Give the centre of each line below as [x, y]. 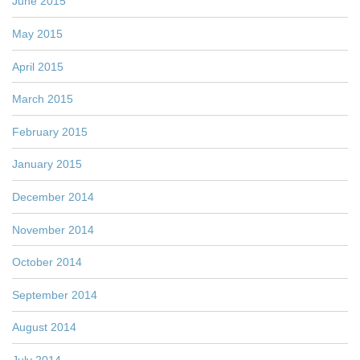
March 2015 [43, 99]
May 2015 [37, 34]
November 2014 [53, 229]
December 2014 [53, 196]
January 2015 [47, 164]
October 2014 [47, 262]
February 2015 [50, 131]
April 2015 [38, 66]
